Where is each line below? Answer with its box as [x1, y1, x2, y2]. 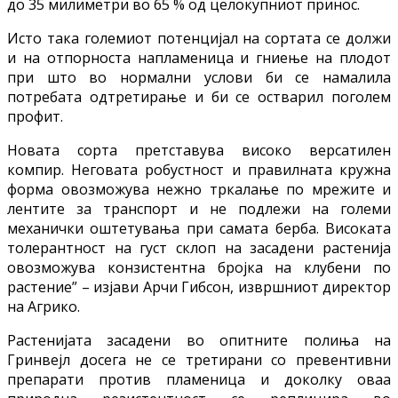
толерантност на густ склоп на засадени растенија [7, 237, 391, 258]
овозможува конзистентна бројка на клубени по [7, 257, 391, 277]
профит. [7, 106, 63, 126]
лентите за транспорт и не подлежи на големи [7, 198, 391, 219]
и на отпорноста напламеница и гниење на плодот [7, 47, 391, 68]
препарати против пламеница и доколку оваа [7, 369, 391, 389]
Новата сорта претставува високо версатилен [7, 139, 391, 160]
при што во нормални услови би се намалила [7, 67, 391, 87]
